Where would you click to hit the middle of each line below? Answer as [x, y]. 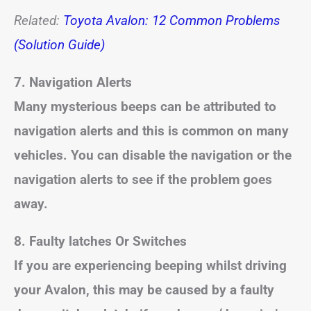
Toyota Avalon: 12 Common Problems [172, 20]
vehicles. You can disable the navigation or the [153, 155]
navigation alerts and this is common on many [151, 131]
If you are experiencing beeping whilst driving [150, 266]
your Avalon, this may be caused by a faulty [144, 290]
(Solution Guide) [59, 45]
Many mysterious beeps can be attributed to [145, 107]
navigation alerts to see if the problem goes [143, 179]
